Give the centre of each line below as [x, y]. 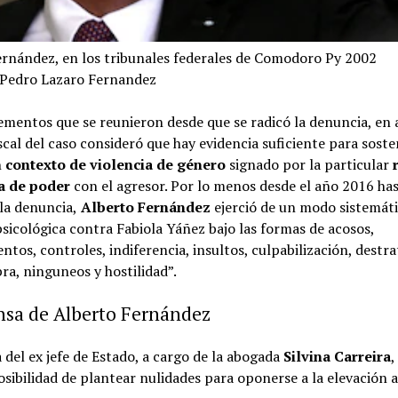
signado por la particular [310, 164]
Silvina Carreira [338, 356]
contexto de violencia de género [116, 164]
